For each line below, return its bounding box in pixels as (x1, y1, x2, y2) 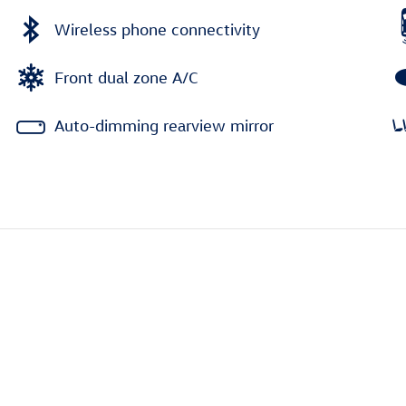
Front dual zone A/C (54, 67, 198, 87)
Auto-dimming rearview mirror (54, 115, 274, 135)
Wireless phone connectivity (54, 19, 260, 39)
